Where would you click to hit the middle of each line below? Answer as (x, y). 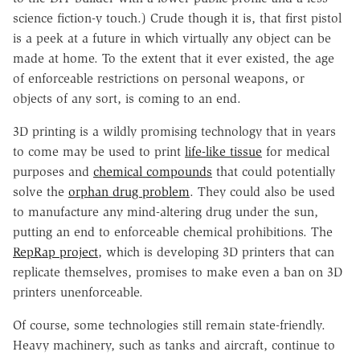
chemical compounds (153, 171)
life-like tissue (223, 151)
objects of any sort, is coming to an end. (127, 98)
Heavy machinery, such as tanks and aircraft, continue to (174, 345)
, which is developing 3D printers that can (216, 252)
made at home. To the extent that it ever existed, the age (174, 58)
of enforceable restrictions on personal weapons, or (159, 78)
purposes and (53, 171)
